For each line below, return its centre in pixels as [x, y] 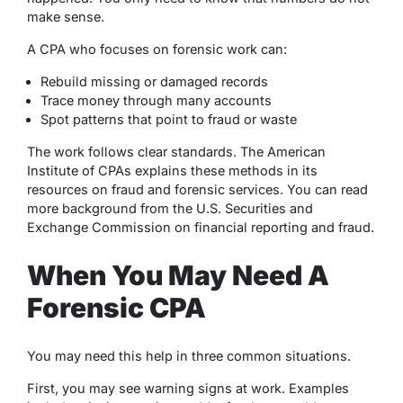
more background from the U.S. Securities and [170, 208]
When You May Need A [178, 275]
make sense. [66, 16]
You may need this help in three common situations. [189, 355]
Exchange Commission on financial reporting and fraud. [201, 227]
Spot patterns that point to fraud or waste [169, 119]
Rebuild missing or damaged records [154, 81]
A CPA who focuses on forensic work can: [157, 49]
